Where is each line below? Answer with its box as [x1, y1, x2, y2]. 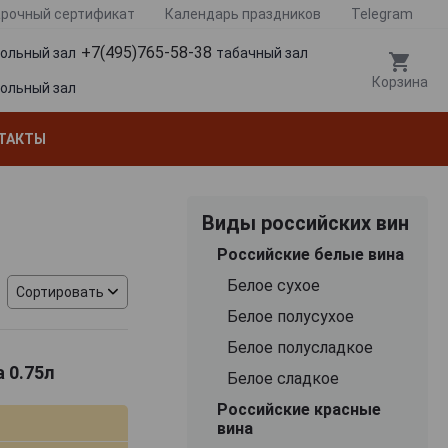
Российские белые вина [216, 244, 404, 264]
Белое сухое [226, 275, 320, 295]
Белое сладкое [226, 368, 339, 388]
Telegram [351, 6, 413, 22]
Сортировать [16, 283, 105, 300]
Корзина [372, 74, 428, 91]
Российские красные [216, 399, 381, 419]
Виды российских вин [201, 210, 409, 235]
